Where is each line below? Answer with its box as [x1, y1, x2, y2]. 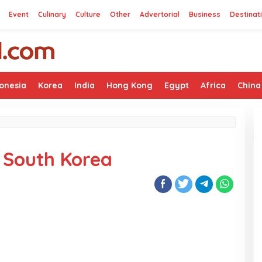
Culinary [38, 10, 66, 19]
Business [189, 10, 220, 19]
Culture [75, 10, 101, 19]
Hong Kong [106, 80, 153, 91]
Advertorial [140, 10, 180, 19]
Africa [201, 80, 226, 91]
